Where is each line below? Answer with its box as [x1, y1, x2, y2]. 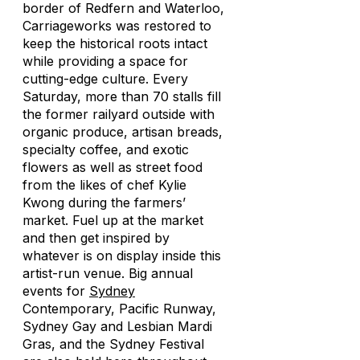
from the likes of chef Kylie [22, 177, 186, 193]
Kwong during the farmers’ [22, 194, 186, 211]
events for [22, 283, 89, 299]
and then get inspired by [22, 230, 170, 246]
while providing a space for [22, 53, 188, 69]
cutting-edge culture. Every [22, 71, 188, 87]
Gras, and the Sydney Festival [22, 336, 204, 352]
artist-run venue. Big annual [22, 265, 193, 281]
